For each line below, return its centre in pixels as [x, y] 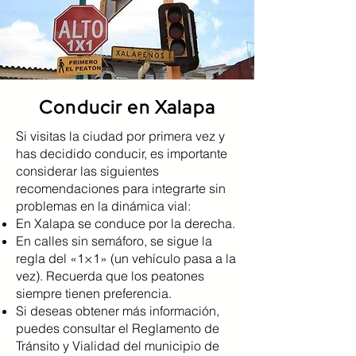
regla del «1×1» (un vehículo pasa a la [126, 258]
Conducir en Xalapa [127, 107]
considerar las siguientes [87, 171]
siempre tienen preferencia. [94, 293]
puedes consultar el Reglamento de [118, 328]
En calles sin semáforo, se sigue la [114, 241]
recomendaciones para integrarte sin [121, 188]
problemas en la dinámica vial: [103, 206]
